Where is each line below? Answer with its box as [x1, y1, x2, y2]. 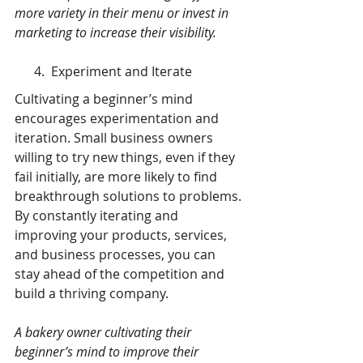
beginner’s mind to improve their [15, 343, 202, 361]
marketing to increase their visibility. [15, 23, 216, 42]
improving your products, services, [15, 226, 230, 245]
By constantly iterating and [15, 207, 181, 225]
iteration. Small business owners [15, 129, 216, 147]
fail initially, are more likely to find [15, 168, 220, 186]
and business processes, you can [15, 246, 219, 264]
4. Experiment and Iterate [34, 62, 192, 81]
